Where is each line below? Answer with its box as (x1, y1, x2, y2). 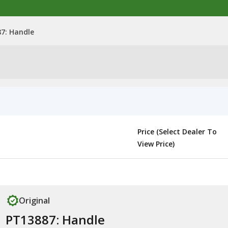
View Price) (137, 139, 175, 149)
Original (18, 195, 50, 206)
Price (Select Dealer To (137, 127, 217, 136)
